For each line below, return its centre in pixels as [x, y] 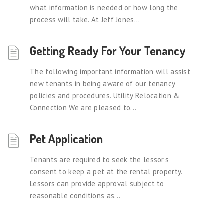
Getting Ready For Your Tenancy [108, 51]
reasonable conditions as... [75, 196]
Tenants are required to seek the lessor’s [100, 160]
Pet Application [66, 139]
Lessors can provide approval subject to [97, 184]
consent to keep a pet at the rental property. [106, 172]
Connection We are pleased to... [83, 108]
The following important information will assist [110, 72]
